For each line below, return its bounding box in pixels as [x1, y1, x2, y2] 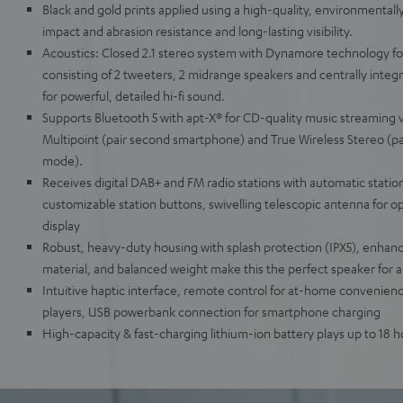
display [42, 217, 80, 233]
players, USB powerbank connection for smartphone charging [42, 303, 381, 319]
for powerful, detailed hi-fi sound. [42, 87, 225, 103]
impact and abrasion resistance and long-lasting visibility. [42, 22, 353, 39]
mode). [42, 152, 83, 168]
